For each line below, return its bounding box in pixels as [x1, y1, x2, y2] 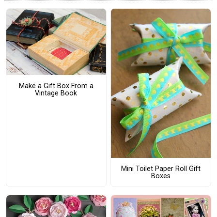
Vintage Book [35, 89, 77, 97]
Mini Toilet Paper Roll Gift [121, 164, 201, 173]
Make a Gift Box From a [18, 81, 93, 90]
